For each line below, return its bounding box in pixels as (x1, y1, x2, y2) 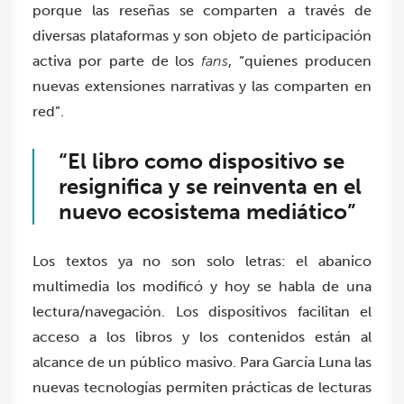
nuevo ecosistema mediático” (59, 197, 355, 225)
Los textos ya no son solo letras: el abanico (32, 252, 372, 270)
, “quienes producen (228, 51, 372, 69)
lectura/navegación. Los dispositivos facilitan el (32, 302, 372, 320)
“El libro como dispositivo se (59, 147, 344, 174)
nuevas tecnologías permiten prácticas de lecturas (32, 378, 372, 396)
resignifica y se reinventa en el (59, 172, 362, 199)
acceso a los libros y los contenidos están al (32, 327, 372, 345)
